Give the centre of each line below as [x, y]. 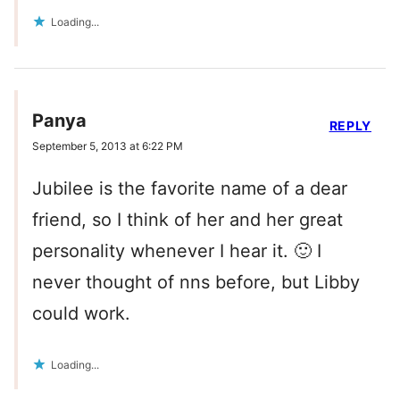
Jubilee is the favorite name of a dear [190, 188]
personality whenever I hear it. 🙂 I [177, 250]
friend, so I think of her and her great [187, 219]
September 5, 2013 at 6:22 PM [108, 146]
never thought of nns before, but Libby [196, 282]
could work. [81, 313]
